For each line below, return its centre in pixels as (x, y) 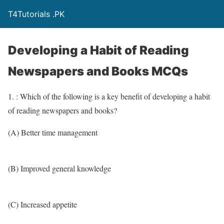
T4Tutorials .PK (36, 14)
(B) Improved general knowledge (59, 168)
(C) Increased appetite (42, 204)
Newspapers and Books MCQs (98, 71)
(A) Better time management (53, 132)
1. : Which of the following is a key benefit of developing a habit (109, 96)
